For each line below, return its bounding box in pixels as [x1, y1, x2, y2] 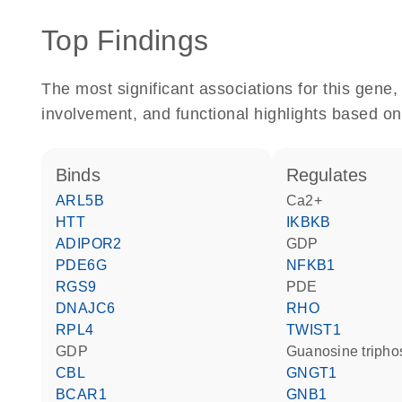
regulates [299, 165, 368, 185]
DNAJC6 [66, 301, 116, 316]
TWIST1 [295, 322, 342, 337]
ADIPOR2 [66, 236, 122, 251]
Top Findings [41, 24, 208, 57]
